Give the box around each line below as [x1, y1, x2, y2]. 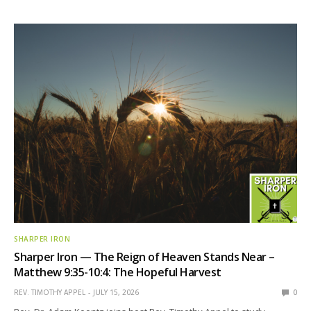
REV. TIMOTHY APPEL [14, 287, 85, 297]
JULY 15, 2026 [93, 287, 139, 297]
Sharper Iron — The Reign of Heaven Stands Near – [14, 249, 275, 264]
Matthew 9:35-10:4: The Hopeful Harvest [14, 264, 221, 280]
